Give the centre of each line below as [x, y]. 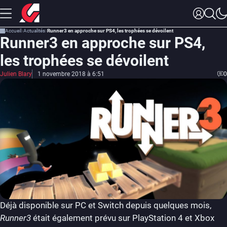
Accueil [13, 31]
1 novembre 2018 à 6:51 [71, 74]
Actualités [34, 31]
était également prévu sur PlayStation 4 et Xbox [123, 218]
